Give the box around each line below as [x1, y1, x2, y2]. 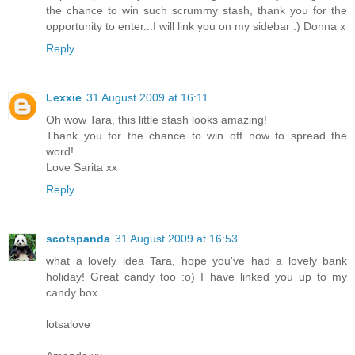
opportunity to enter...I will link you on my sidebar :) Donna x [46, 19, 345, 32]
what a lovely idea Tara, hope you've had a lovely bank [46, 254, 347, 267]
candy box [46, 285, 97, 299]
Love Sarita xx [46, 160, 117, 174]
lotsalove [46, 317, 90, 330]
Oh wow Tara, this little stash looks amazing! [46, 113, 267, 126]
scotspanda [46, 231, 110, 245]
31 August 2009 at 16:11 [86, 90, 208, 104]
